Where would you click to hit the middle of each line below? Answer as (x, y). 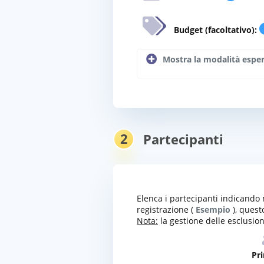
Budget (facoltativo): (215, 30)
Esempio (213, 209)
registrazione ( (166, 209)
